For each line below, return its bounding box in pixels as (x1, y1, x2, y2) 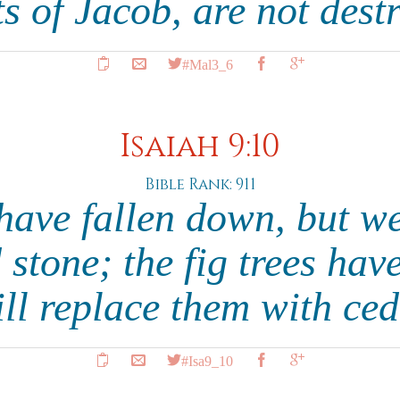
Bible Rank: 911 (145, 174, 255, 195)
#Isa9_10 (181, 353, 233, 367)
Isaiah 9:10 (120, 126, 280, 168)
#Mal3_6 (181, 56, 233, 71)
